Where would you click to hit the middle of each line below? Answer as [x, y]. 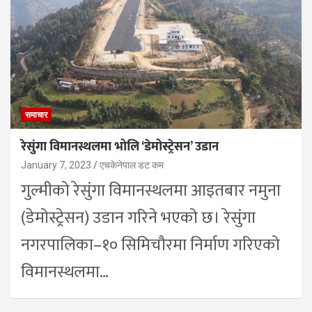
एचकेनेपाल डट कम [132, 165]
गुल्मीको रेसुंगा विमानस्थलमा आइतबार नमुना [151, 190]
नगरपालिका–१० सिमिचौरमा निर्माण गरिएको [150, 245]
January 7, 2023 [56, 165]
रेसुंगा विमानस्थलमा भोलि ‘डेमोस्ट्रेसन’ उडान [120, 147]
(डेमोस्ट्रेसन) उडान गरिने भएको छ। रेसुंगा [138, 218]
